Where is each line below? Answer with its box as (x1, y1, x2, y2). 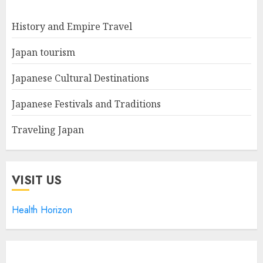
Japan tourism (12, 46, 75, 59)
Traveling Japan (12, 123, 84, 137)
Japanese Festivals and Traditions (12, 97, 161, 111)
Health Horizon (12, 203, 72, 217)
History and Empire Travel (12, 20, 132, 33)
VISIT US (12, 172, 62, 190)
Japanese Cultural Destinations (12, 72, 149, 85)
